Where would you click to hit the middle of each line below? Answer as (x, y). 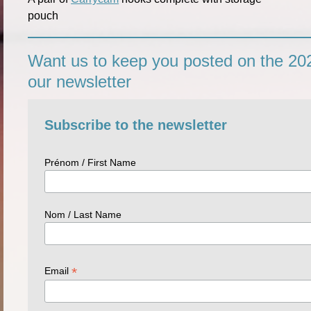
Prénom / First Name (90, 162)
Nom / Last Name (83, 214)
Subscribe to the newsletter (135, 125)
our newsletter (80, 81)
